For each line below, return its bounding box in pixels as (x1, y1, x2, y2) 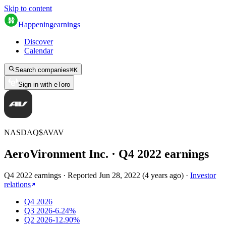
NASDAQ (4, 128, 39, 137)
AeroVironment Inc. (4, 147, 108, 160)
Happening (18, 20, 53, 29)
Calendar (24, 46, 53, 55)
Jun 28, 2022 (99, 171, 140, 180)
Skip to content (4, 4, 52, 13)
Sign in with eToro (18, 81, 70, 88)
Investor (190, 171, 216, 180)
